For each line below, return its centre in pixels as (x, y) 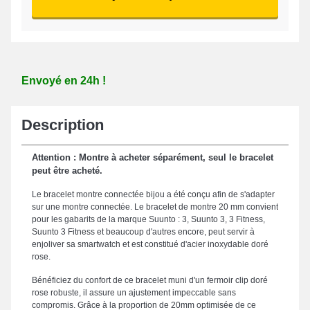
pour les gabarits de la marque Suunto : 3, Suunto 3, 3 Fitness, (148, 219)
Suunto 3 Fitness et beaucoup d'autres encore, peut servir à (143, 232)
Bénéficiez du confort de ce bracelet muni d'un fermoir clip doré (150, 280)
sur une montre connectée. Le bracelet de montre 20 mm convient (155, 207)
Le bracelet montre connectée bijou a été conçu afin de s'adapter (153, 194)
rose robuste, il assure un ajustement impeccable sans (134, 293)
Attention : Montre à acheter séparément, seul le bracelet (153, 157)
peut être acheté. (67, 171)
